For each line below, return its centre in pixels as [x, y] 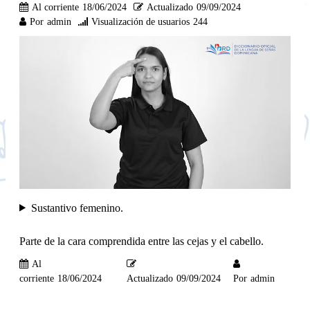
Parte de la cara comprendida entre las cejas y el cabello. [142, 241]
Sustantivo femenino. [77, 208]
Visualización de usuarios [140, 21]
